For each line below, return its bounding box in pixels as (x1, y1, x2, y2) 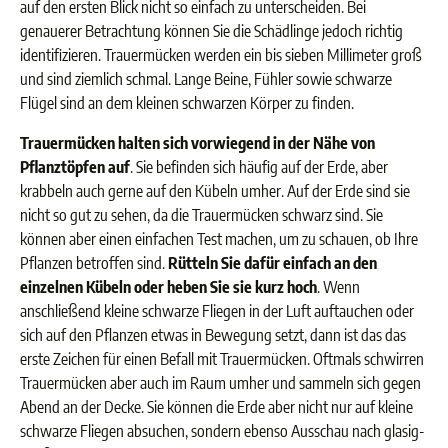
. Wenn (317, 277, 360, 297)
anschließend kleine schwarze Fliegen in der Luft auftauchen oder (20, 301, 414, 321)
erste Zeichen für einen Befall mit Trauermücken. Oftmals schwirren (20, 349, 424, 369)
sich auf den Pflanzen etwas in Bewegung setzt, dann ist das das (20, 325, 406, 345)
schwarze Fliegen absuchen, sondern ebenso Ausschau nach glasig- (20, 421, 425, 441)
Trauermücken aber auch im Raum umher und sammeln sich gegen (20, 373, 421, 393)
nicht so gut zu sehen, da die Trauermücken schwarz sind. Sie (20, 205, 383, 225)
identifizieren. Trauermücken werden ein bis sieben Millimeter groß (20, 45, 422, 65)
